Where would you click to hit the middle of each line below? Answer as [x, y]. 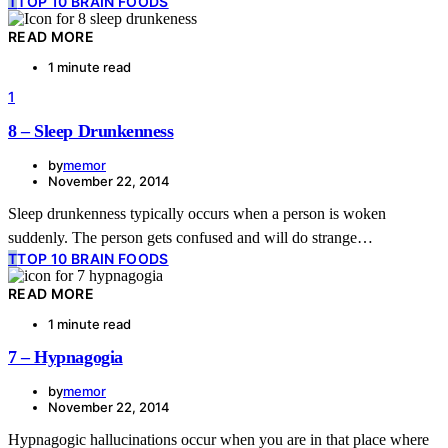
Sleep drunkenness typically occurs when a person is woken [197, 213]
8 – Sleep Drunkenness [91, 130]
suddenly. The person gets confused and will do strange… [190, 237]
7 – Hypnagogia [65, 356]
